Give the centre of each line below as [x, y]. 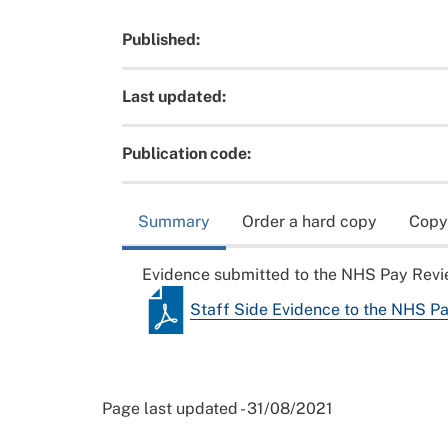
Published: [161, 40]
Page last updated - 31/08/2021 [217, 408]
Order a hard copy [309, 221]
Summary [174, 221]
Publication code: [186, 154]
